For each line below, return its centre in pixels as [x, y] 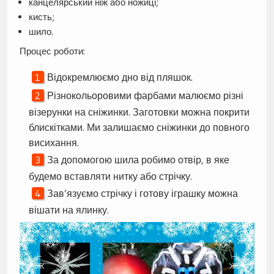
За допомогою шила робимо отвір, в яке [138, 159]
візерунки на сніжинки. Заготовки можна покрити [139, 112]
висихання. [54, 142]
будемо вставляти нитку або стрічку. [110, 176]
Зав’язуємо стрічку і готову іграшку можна [142, 193]
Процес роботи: [52, 51]
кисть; [41, 17]
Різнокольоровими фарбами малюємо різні [145, 95]
